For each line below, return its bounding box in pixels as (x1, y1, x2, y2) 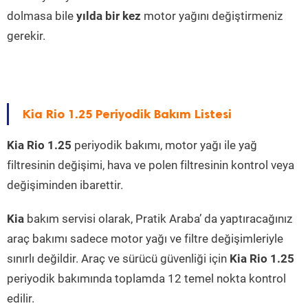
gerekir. (7, 29, 45, 43)
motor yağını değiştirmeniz (141, 9, 283, 23)
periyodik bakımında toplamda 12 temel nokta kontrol (7, 272, 286, 286)
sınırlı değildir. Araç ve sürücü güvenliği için (7, 252, 230, 266)
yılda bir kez (76, 9, 141, 23)
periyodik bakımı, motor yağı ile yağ (71, 138, 257, 153)
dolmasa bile (7, 9, 76, 23)
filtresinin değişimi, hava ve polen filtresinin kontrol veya (7, 158, 294, 173)
